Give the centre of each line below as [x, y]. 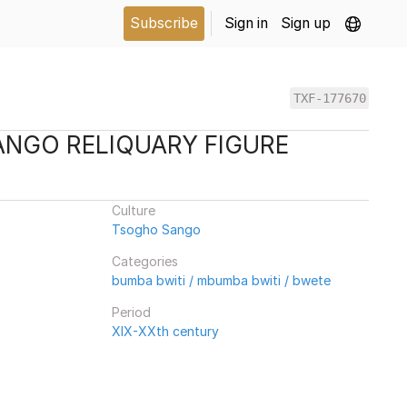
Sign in [246, 23]
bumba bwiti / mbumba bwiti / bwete [221, 280]
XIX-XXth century [165, 331]
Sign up [306, 23]
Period [131, 312]
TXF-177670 [329, 98]
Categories [144, 261]
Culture [133, 210]
